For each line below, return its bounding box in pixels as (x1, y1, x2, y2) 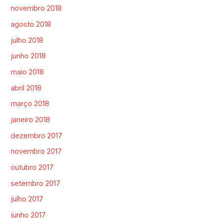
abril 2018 (11, 83, 42, 92)
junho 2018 (11, 52, 46, 61)
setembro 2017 (11, 179, 61, 188)
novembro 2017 (11, 147, 62, 156)
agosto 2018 (11, 20, 52, 29)
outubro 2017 (11, 163, 54, 172)
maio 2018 (11, 68, 44, 77)
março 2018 (11, 99, 50, 109)
